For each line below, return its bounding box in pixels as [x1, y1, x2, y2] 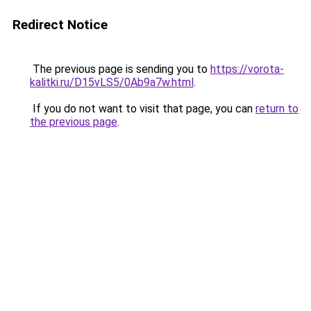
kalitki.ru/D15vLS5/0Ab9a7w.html [30, 76, 194, 89]
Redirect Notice [12, 17, 108, 33]
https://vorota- [210, 62, 284, 76]
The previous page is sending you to [30, 62, 210, 76]
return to [255, 102, 299, 115]
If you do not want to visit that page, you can [30, 102, 255, 115]
